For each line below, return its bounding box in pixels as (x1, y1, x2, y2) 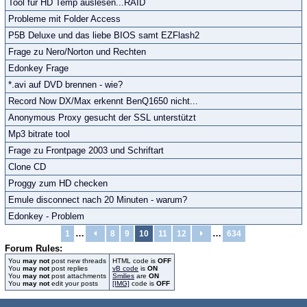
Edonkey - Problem (8, 211, 84, 221)
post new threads (49, 257, 106, 265)
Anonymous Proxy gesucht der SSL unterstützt (8, 112, 196, 123)
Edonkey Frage (8, 63, 69, 73)
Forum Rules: (5, 243, 62, 254)
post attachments (49, 272, 106, 280)
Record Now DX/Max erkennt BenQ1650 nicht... (8, 96, 198, 106)
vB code (112, 265, 138, 272)
